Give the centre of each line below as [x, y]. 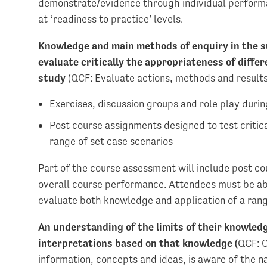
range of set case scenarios [111, 141]
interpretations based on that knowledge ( [138, 243]
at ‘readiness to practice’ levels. [111, 18]
